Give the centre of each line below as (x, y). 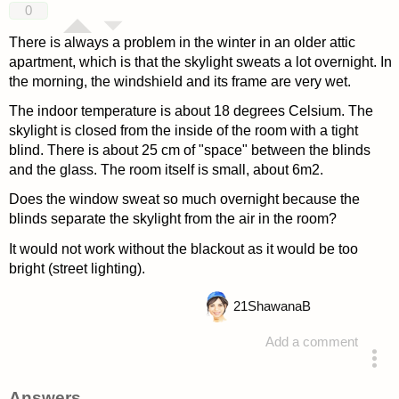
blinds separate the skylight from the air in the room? (172, 219)
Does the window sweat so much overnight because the (184, 199)
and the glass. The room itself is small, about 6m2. (166, 170)
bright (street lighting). (77, 268)
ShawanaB (279, 306)
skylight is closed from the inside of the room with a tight (183, 131)
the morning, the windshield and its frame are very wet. (179, 82)
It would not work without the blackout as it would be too (183, 248)
